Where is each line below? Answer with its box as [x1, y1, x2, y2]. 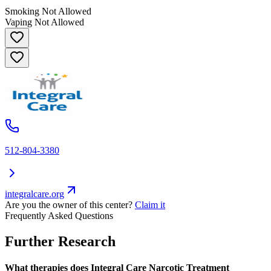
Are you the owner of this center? [5, 199, 132, 210]
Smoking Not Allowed [5, 5, 91, 16]
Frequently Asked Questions [5, 210, 113, 221]
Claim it [135, 199, 165, 210]
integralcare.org [5, 188, 64, 199]
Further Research [5, 233, 116, 249]
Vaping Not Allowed [5, 16, 84, 27]
